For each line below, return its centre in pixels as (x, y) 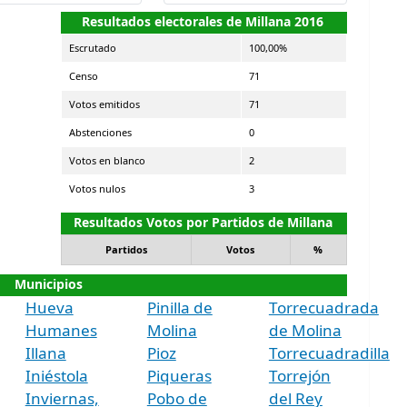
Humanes (61, 330)
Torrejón (299, 375)
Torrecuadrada (323, 307)
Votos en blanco (107, 160)
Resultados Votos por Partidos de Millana (203, 222)
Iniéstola (56, 375)
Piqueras (179, 375)
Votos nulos (97, 188)
